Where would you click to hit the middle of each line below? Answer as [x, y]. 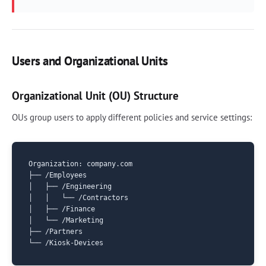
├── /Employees [58, 175]
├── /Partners [56, 231]
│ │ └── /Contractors [78, 197]
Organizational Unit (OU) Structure [95, 95]
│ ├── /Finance [62, 209]
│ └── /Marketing [66, 220]
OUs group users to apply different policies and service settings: [132, 117]
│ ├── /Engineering [70, 186]
